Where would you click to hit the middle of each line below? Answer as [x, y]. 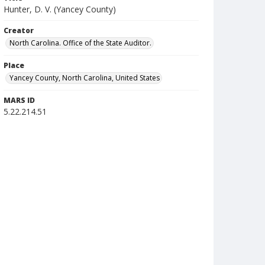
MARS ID [19, 100]
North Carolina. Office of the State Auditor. [80, 43]
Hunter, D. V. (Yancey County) [60, 9]
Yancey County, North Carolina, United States [85, 78]
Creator [19, 30]
